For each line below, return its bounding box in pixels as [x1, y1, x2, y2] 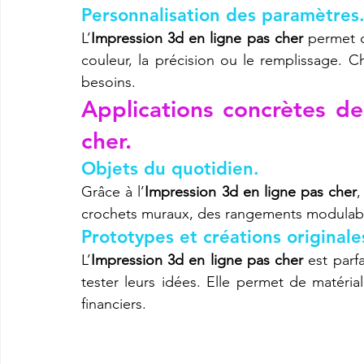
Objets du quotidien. [81, 157, 259, 180]
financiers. [81, 294, 146, 313]
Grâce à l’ [81, 182, 145, 201]
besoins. [81, 72, 136, 91]
